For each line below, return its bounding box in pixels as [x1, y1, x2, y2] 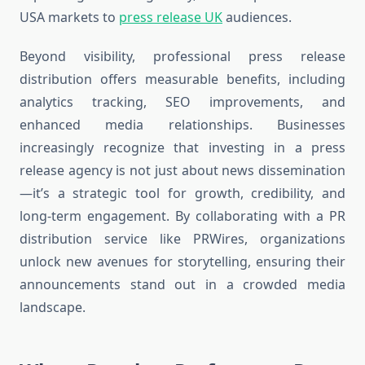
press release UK [119, 8, 222, 27]
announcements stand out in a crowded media [20, 275, 345, 294]
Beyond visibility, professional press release [20, 47, 345, 66]
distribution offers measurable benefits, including [20, 70, 345, 89]
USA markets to [20, 8, 119, 27]
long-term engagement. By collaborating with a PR [20, 207, 345, 226]
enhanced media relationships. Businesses [20, 116, 345, 134]
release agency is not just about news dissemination [20, 161, 345, 180]
